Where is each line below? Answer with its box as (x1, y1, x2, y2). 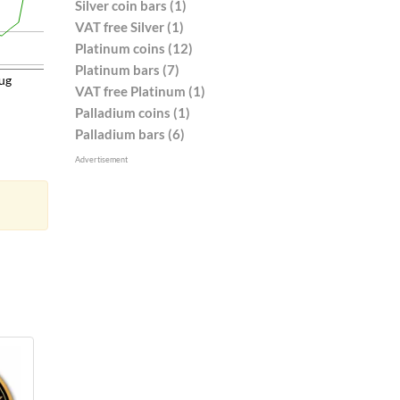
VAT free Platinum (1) (74, 82, 205, 99)
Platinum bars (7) (74, 61, 179, 78)
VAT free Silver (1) (74, 18, 184, 35)
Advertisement (74, 154, 128, 164)
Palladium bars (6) (74, 125, 185, 142)
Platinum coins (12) (74, 39, 193, 56)
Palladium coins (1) (74, 104, 190, 121)
